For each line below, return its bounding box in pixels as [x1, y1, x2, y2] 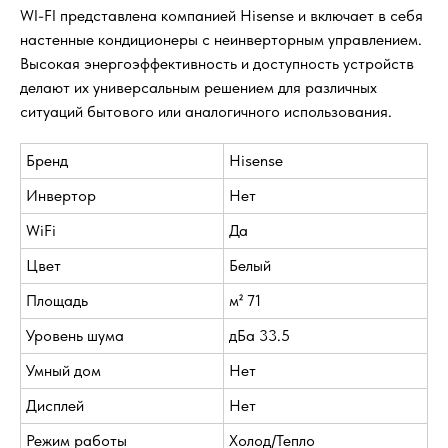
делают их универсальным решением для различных [20, 78, 377, 98]
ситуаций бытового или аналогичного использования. [20, 102, 392, 122]
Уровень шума [26, 326, 124, 346]
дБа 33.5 [229, 326, 290, 346]
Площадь [26, 291, 88, 311]
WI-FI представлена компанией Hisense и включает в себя [20, 6, 423, 26]
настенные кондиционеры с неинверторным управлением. [20, 30, 422, 50]
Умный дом [26, 361, 101, 381]
